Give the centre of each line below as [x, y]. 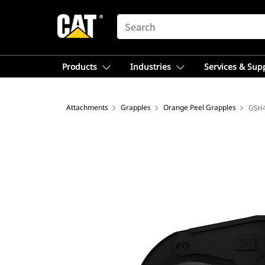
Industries [151, 67]
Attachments [87, 107]
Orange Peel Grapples [200, 107]
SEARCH [134, 20]
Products [80, 67]
